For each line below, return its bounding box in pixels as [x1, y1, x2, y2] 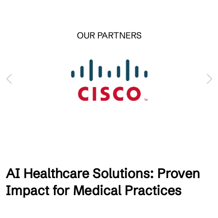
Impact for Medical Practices [6, 182, 182, 199]
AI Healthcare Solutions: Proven [6, 165, 200, 182]
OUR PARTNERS [76, 29, 142, 41]
